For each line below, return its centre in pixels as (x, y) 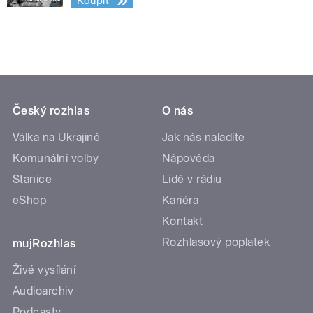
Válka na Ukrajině (57, 138)
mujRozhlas (44, 244)
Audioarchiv (43, 291)
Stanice (32, 180)
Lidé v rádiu (192, 180)
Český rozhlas (51, 111)
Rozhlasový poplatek (216, 242)
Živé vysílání (44, 270)
